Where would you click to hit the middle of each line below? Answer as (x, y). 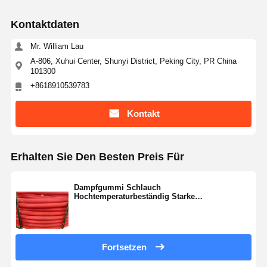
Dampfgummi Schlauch (117, 187)
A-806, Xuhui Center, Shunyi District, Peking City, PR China (133, 61)
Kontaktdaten (45, 25)
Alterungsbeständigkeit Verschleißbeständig (155, 205)
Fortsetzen (124, 247)
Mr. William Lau (57, 46)
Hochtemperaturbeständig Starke (134, 196)
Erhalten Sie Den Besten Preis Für (97, 156)
